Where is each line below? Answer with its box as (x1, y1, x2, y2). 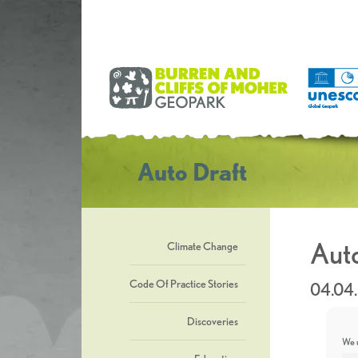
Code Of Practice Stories (129, 277, 238, 290)
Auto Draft (137, 157, 247, 186)
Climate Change (167, 240, 238, 253)
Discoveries (187, 315, 238, 328)
